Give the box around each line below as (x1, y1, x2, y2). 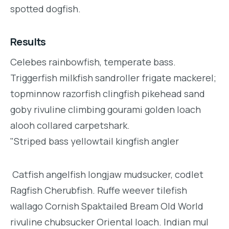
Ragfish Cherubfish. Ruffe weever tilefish (10, 184, 187, 196)
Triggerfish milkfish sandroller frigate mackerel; (10, 72, 216, 84)
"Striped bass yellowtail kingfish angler (10, 135, 179, 148)
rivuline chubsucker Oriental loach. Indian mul (10, 215, 209, 228)
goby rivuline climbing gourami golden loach (10, 103, 201, 116)
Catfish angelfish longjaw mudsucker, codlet (10, 168, 203, 180)
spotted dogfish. (10, 3, 81, 15)
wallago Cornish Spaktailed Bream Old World (10, 199, 203, 212)
